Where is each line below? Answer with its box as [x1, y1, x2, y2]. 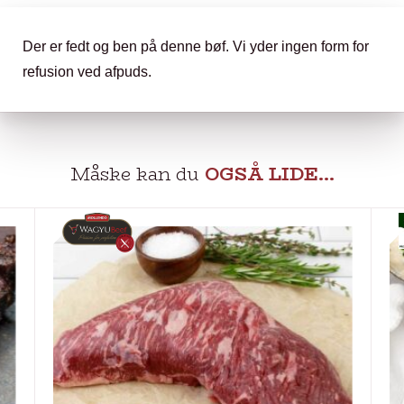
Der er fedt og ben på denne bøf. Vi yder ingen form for [23, 39, 369, 54]
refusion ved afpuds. [23, 64, 151, 79]
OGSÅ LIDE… [204, 160, 335, 188]
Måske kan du [69, 160, 205, 188]
